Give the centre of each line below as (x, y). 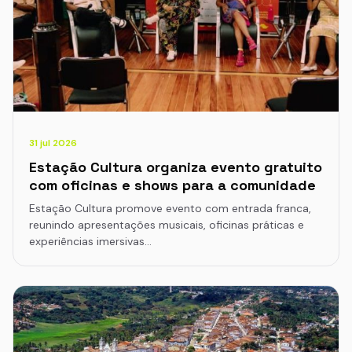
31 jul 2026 (53, 143)
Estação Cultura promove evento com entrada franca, (170, 208)
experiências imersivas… (90, 241)
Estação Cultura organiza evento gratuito (176, 167)
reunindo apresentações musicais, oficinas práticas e (167, 225)
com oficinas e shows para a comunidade (172, 185)
